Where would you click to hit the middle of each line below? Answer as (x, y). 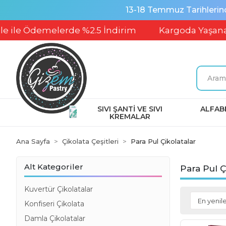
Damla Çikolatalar (55, 218)
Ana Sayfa (33, 141)
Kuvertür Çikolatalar (59, 189)
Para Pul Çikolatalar (163, 141)
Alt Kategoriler (54, 167)
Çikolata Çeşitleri (90, 141)
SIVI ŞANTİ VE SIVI (130, 109)
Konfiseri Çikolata (54, 204)
